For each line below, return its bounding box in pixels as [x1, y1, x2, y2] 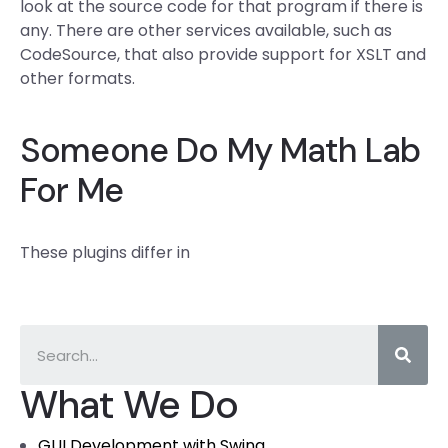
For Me [20, 168, 123, 213]
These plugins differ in [20, 241, 190, 264]
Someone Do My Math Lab [20, 128, 421, 173]
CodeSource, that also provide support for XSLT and [20, 43, 426, 66]
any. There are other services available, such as [20, 19, 392, 42]
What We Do [20, 379, 239, 430]
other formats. [20, 67, 135, 90]
